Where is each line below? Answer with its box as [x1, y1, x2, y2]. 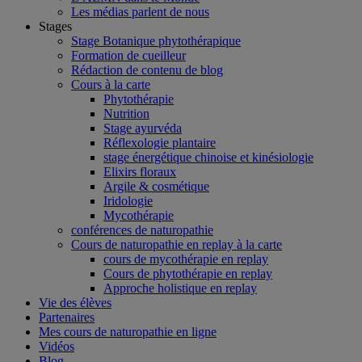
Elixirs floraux [103, 165, 176, 179]
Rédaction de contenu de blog [71, 63, 223, 78]
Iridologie [103, 194, 153, 208]
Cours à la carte [71, 78, 150, 92]
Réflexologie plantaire [103, 136, 216, 150]
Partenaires [39, 310, 95, 325]
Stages [39, 19, 72, 34]
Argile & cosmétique [103, 179, 209, 194]
